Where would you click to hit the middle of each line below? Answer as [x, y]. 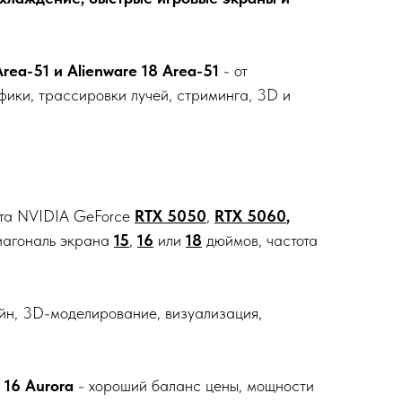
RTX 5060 [250, 216]
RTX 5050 [170, 216]
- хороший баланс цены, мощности [194, 385]
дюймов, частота [260, 240]
